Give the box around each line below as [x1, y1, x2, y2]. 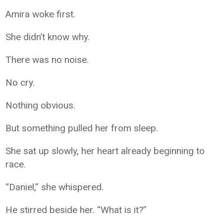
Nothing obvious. [5, 100, 76, 111]
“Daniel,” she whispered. [5, 181, 104, 193]
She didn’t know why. [5, 31, 90, 43]
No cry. [5, 77, 35, 88]
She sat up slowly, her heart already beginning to [5, 145, 205, 157]
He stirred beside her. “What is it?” [5, 204, 147, 216]
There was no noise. [5, 54, 89, 65]
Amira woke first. [5, 8, 76, 20]
